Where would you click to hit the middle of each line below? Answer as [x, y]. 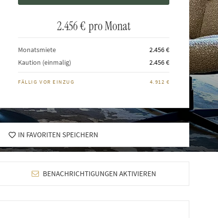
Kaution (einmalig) [45, 63]
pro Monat [110, 26]
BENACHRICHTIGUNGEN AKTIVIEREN [99, 173]
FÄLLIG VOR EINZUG [46, 82]
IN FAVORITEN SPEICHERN [58, 135]
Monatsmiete [37, 50]
